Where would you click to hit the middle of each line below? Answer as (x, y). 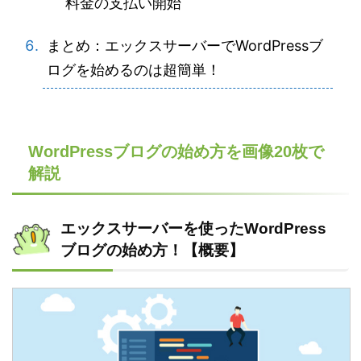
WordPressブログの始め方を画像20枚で (176, 151)
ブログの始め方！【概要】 (152, 250)
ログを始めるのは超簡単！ (134, 70)
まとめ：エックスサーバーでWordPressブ (185, 46)
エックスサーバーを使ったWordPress (193, 228)
